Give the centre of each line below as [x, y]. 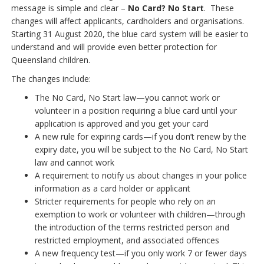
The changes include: [51, 78]
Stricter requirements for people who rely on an [126, 201]
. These [219, 8]
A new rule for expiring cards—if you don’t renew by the [141, 136]
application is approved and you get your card [122, 123]
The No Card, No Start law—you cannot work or [128, 97]
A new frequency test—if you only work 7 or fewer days [141, 253]
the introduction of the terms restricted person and [132, 227]
